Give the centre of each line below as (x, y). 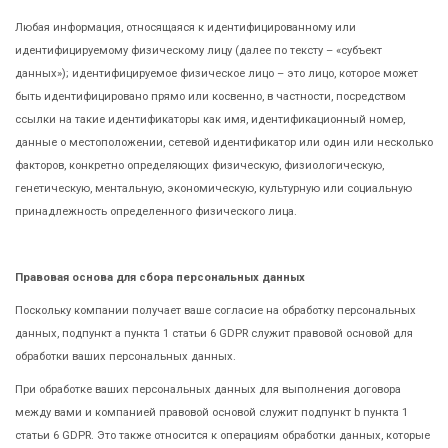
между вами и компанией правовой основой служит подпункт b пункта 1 (211, 412)
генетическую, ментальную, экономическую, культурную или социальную (213, 188)
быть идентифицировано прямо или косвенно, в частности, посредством (210, 96)
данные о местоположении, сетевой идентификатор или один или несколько (224, 142)
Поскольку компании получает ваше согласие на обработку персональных (215, 310)
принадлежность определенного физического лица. (156, 211)
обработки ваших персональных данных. (125, 356)
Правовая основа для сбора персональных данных (160, 277)
